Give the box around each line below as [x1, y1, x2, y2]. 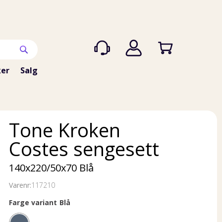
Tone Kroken [9, 117, 120, 143]
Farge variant [9, 198, 57, 207]
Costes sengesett [9, 136, 159, 162]
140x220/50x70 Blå [9, 161, 94, 174]
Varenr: [9, 180, 31, 190]
